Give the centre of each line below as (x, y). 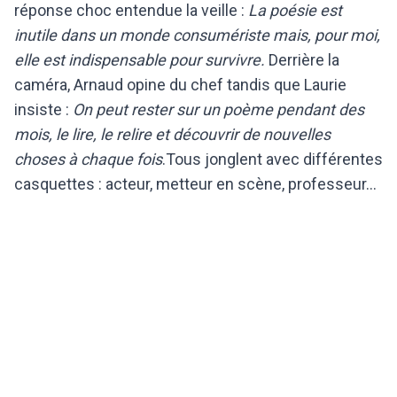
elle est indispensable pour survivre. (140, 59)
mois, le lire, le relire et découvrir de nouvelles (172, 134)
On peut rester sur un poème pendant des (218, 109)
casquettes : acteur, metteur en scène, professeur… (195, 183)
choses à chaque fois (88, 159)
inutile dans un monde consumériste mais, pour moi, (197, 35)
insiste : (43, 109)
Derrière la (302, 59)
